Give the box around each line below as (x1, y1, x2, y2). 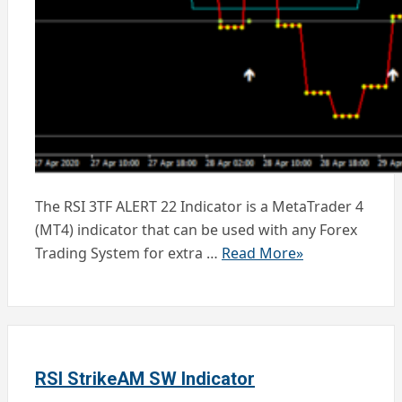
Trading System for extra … (35, 242, 222, 263)
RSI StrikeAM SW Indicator (35, 368, 255, 390)
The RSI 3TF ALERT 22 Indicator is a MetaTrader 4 (35, 196, 363, 216)
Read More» (222, 242, 303, 263)
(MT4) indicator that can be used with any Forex (35, 219, 357, 240)
